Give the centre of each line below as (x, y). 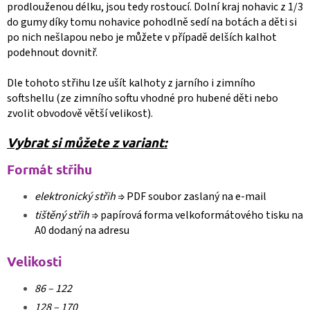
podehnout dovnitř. (52, 52)
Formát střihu (49, 169)
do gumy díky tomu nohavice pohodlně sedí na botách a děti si (152, 22)
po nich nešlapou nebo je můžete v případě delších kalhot (142, 37)
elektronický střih (76, 196)
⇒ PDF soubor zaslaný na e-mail (192, 196)
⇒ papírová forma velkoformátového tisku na (197, 215)
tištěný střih (63, 215)
